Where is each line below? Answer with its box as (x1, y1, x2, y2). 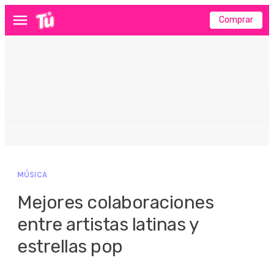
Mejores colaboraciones (17, 191, 213, 213)
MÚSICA (17, 170, 47, 179)
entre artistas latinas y (17, 213, 198, 235)
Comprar (219, 15, 253, 25)
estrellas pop (17, 235, 123, 257)
